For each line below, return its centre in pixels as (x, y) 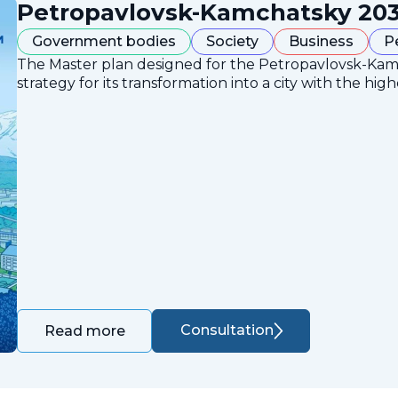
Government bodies (104, 41)
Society (232, 41)
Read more (85, 330)
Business (321, 41)
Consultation (227, 330)
